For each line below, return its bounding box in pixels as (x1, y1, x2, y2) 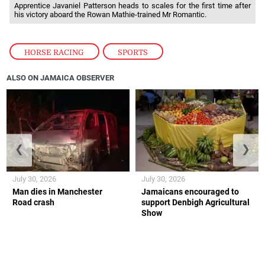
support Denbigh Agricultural (141, 197, 250, 207)
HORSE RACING (24, 47, 85, 57)
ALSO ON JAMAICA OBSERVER (7, 73, 115, 82)
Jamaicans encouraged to (141, 186, 239, 196)
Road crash (12, 197, 55, 207)
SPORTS (118, 47, 148, 57)
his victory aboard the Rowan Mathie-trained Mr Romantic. (14, 9, 206, 19)
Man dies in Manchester (12, 186, 103, 196)
